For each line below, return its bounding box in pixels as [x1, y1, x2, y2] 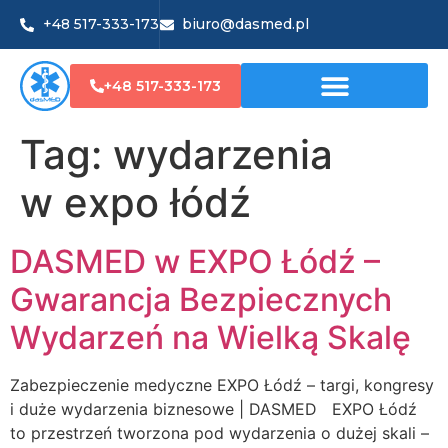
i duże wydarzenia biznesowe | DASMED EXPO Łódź [10, 398, 417, 419]
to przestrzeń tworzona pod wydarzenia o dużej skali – [10, 422, 429, 443]
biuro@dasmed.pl [182, 15, 309, 33]
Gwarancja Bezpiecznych [10, 279, 392, 319]
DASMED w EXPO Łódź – [10, 241, 380, 281]
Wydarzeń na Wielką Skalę [10, 317, 411, 357]
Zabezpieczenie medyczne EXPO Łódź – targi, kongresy [10, 374, 434, 395]
